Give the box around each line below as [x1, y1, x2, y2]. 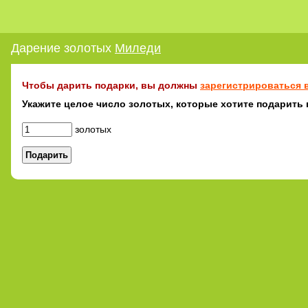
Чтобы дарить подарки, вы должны [22, 79, 200, 91]
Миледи [115, 41, 161, 55]
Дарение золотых [11, 41, 115, 55]
